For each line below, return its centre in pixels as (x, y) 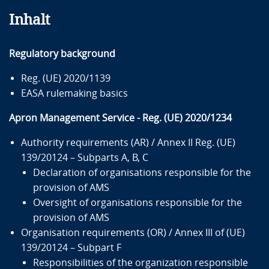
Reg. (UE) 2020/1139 (66, 78)
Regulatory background (62, 53)
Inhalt (29, 20)
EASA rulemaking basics (74, 93)
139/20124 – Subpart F (71, 247)
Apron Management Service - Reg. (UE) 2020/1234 (120, 118)
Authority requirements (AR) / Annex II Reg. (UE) (128, 142)
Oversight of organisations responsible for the (138, 202)
